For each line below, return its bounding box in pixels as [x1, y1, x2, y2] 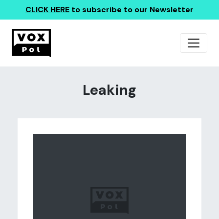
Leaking [83, 81, 136, 99]
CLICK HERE [25, 4, 69, 15]
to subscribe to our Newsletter [69, 4, 194, 15]
